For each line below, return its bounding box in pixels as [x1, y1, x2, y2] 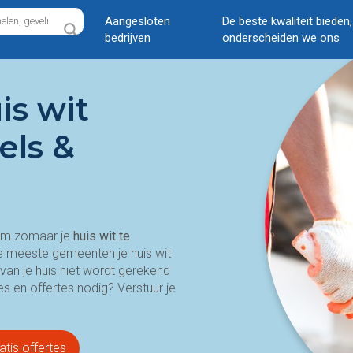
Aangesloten [105, 14, 171, 28]
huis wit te [73, 229, 130, 243]
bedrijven [105, 31, 151, 45]
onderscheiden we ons [221, 31, 340, 45]
